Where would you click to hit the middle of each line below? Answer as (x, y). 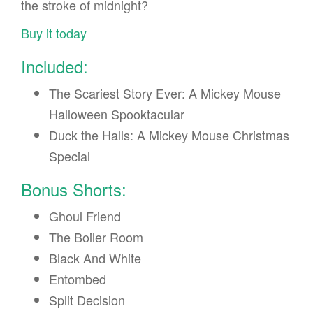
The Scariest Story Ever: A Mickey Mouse (165, 93)
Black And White (95, 257)
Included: (54, 66)
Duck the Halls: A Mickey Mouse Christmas (169, 134)
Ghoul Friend (85, 216)
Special (70, 155)
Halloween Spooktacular (117, 114)
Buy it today (54, 32)
